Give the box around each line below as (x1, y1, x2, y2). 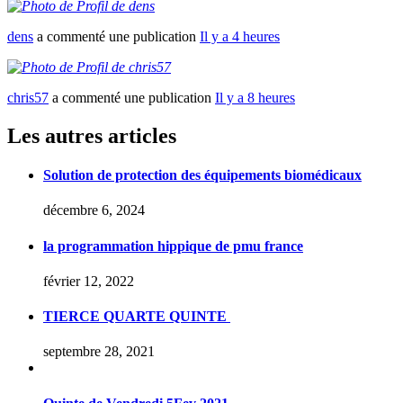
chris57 (7, 89, 49, 105)
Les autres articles (7, 123, 176, 148)
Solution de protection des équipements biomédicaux (43, 167, 362, 184)
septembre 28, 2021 (43, 344, 155, 360)
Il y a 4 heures (200, 28, 280, 44)
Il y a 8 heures (215, 89, 295, 105)
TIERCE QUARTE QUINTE (43, 309, 230, 325)
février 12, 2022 (43, 273, 134, 289)
